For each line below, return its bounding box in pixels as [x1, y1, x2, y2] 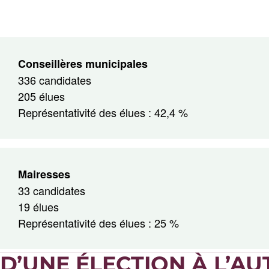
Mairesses [18, 166, 70, 182]
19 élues [18, 198, 59, 214]
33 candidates [18, 182, 85, 198]
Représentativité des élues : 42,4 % [18, 104, 188, 120]
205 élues [18, 88, 65, 104]
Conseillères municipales [18, 55, 148, 71]
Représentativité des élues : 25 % [18, 214, 179, 231]
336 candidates [18, 71, 91, 88]
